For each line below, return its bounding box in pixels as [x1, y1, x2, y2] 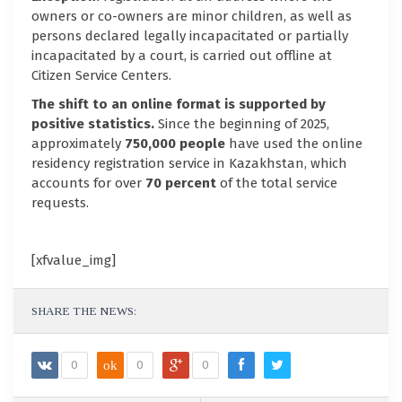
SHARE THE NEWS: [31, 303, 136, 318]
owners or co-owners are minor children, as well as [31, 7, 352, 24]
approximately [31, 135, 125, 152]
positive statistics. [31, 115, 158, 132]
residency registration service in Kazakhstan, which [31, 154, 347, 171]
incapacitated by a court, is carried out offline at [31, 47, 332, 64]
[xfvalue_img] [31, 251, 116, 268]
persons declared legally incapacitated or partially [31, 27, 348, 44]
